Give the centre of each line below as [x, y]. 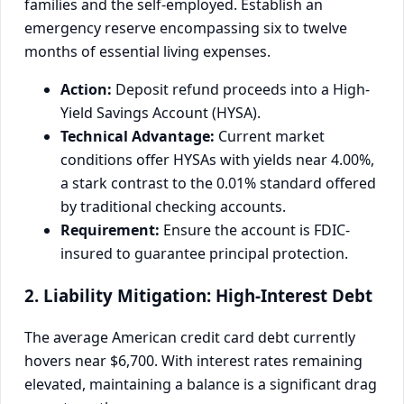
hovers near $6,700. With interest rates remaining [193, 361]
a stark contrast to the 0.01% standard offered [218, 183]
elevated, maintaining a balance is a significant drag [201, 385]
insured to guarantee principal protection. [204, 253]
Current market [270, 136]
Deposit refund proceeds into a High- [241, 89]
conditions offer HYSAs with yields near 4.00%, [217, 159]
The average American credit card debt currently [190, 338]
